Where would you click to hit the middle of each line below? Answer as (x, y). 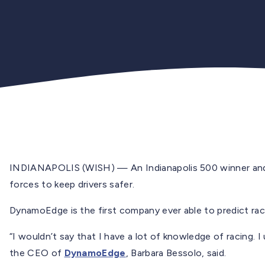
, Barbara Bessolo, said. (176, 253)
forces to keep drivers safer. (72, 184)
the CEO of (37, 253)
